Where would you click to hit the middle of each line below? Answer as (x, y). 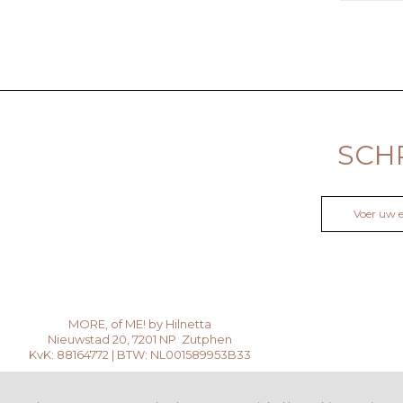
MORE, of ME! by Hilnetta (140, 324)
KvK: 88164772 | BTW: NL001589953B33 (140, 355)
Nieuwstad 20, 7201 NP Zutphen (140, 340)
